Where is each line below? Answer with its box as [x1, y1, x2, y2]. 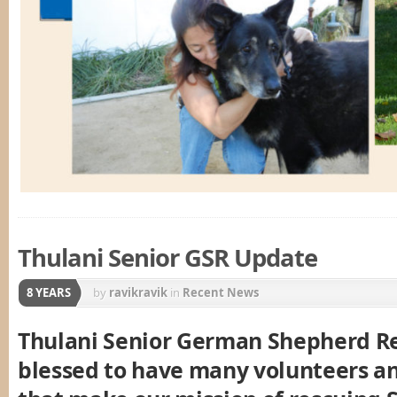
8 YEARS [27, 284, 71, 300]
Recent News [183, 284, 259, 300]
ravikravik [109, 284, 167, 300]
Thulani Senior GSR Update [18, 240, 317, 274]
